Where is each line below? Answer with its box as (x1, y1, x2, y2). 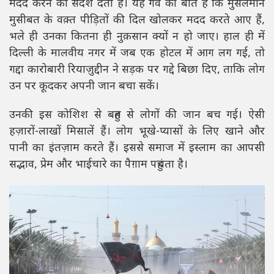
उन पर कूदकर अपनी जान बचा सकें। (9, 80, 159, 94)
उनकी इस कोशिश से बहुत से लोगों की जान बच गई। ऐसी (9, 108, 265, 123)
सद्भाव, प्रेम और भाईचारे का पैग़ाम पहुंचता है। (9, 158, 188, 172)
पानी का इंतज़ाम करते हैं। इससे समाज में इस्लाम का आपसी (9, 141, 265, 156)
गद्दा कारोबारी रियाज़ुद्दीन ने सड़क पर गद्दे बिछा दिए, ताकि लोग (9, 63, 265, 78)
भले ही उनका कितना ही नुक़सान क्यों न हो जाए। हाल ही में (9, 30, 265, 45)
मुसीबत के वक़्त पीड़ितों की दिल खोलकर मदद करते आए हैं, (9, 13, 265, 28)
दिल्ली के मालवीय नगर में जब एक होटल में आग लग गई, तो (9, 46, 265, 61)
